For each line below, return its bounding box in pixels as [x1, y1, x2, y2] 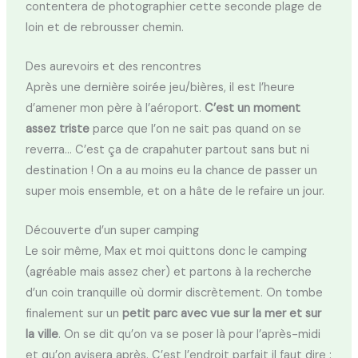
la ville [25, 327, 58, 343]
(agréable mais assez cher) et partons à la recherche [25, 265, 312, 280]
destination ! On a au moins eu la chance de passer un [25, 162, 317, 178]
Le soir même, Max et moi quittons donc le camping [25, 244, 307, 260]
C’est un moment [204, 100, 300, 116]
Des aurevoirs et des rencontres [25, 58, 201, 74]
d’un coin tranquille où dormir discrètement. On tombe [25, 285, 323, 301]
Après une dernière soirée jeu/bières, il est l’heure [25, 79, 295, 95]
